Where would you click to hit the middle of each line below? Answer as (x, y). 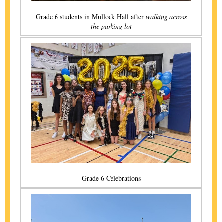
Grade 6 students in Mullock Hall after (90, 17)
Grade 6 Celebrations (111, 178)
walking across (166, 17)
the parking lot (111, 26)
